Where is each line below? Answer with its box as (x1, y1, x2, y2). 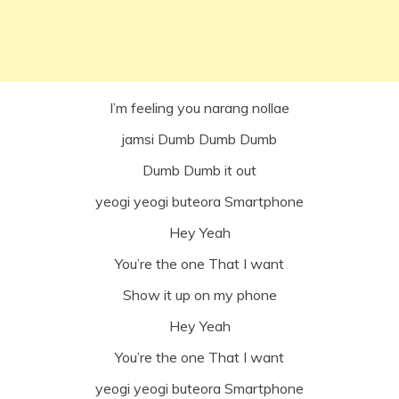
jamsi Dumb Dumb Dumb (122, 129, 277, 148)
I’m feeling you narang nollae (110, 98, 289, 117)
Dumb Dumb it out (142, 160, 256, 179)
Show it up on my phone (122, 285, 277, 304)
